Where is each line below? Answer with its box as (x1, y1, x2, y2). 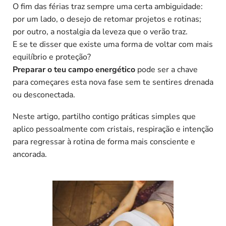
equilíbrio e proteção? (13, 51, 91, 63)
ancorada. (13, 149, 47, 160)
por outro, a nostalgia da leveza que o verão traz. (13, 26, 188, 37)
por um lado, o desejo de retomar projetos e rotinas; (13, 13, 201, 25)
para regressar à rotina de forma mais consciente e (13, 136, 195, 148)
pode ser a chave (135, 64, 198, 75)
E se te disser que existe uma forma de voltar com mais (13, 38, 213, 50)
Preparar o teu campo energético (13, 64, 135, 75)
